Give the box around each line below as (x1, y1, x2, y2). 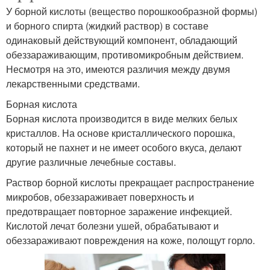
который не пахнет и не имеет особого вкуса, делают (6, 140, 242, 154)
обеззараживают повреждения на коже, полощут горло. (6, 233, 255, 247)
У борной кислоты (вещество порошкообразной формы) (6, 4, 257, 18)
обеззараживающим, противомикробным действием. (6, 47, 243, 61)
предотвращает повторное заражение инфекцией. (6, 204, 232, 218)
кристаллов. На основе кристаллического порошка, (6, 125, 235, 140)
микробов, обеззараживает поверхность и (6, 189, 194, 204)
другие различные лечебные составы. (6, 154, 176, 169)
